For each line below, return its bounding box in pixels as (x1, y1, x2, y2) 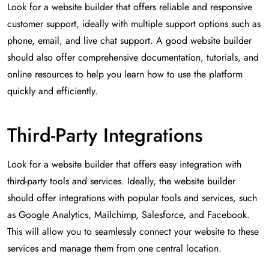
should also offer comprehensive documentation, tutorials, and (7, 50, 259, 65)
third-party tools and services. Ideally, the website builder (7, 174, 235, 189)
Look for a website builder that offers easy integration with (7, 157, 241, 172)
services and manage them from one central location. (7, 241, 222, 256)
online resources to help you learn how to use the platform (7, 67, 243, 82)
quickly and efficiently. (7, 84, 98, 98)
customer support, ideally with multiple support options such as (7, 17, 261, 31)
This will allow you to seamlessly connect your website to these (7, 225, 259, 239)
